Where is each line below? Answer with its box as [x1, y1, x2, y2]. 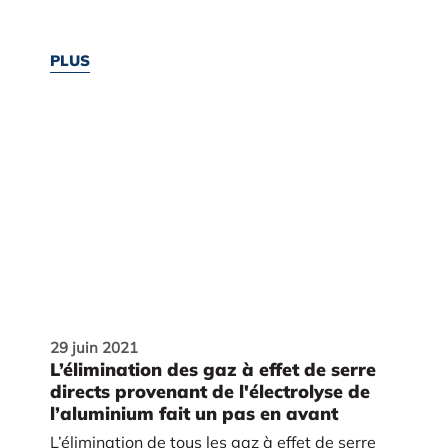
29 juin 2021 [49, 338, 138, 358]
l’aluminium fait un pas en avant [49, 402, 338, 426]
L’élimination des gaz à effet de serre [49, 358, 376, 382]
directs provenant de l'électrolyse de [49, 380, 370, 404]
